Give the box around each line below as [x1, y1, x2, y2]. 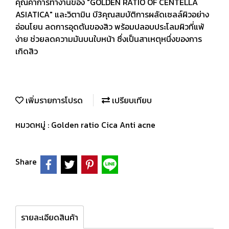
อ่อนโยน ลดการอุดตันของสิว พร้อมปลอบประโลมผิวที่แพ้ [15, 20, 204, 33]
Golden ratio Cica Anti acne [51, 119, 155, 131]
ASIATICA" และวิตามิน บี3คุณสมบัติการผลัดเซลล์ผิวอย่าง [15, 8, 209, 20]
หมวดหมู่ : [15, 119, 51, 131]
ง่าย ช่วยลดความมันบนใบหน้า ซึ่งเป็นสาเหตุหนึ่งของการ [15, 33, 202, 45]
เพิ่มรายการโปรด [24, 94, 83, 106]
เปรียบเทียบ [110, 94, 152, 106]
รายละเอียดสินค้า [21, 211, 78, 223]
